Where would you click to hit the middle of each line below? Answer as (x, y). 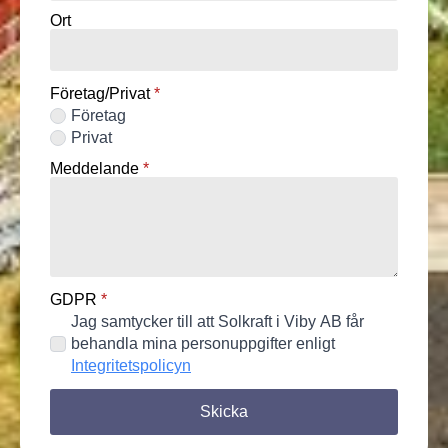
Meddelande (94, 168)
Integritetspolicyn (131, 365)
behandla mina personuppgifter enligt (203, 343)
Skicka (224, 411)
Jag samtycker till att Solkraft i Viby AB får (217, 321)
